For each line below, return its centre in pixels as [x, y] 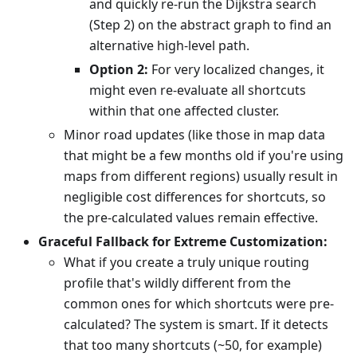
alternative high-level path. [169, 45]
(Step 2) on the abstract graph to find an [210, 24]
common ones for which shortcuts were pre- [199, 303]
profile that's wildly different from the [177, 282]
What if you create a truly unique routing [186, 262]
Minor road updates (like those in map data [194, 134]
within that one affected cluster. [184, 110]
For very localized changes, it [236, 69]
